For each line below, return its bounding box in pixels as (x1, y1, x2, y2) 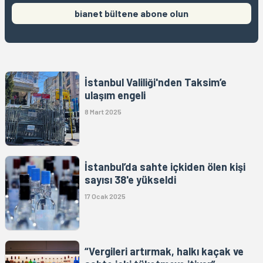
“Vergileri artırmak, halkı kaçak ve (85, 245, 244, 258)
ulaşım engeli (85, 89, 146, 102)
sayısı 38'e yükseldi (85, 173, 176, 187)
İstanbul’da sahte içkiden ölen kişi (85, 160, 245, 174)
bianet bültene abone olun (75, 8, 188, 19)
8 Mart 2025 (85, 107, 122, 116)
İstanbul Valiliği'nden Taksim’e (85, 76, 227, 89)
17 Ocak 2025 (85, 192, 126, 201)
